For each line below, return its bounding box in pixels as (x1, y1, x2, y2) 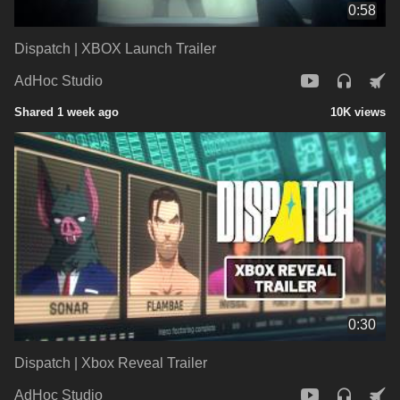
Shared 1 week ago (14, 104, 119, 119)
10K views (330, 104, 386, 119)
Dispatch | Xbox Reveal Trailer (14, 354, 207, 371)
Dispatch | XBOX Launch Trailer (14, 40, 216, 56)
